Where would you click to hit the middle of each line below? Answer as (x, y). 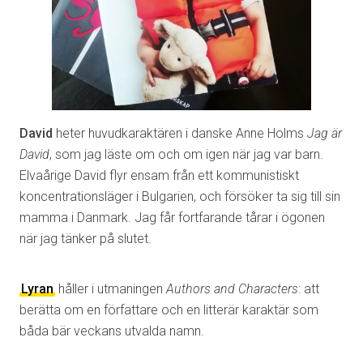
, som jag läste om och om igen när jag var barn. (186, 155)
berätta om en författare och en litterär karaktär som (169, 310)
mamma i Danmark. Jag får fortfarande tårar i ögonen (172, 218)
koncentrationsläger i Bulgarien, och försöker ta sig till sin (180, 197)
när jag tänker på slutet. (85, 239)
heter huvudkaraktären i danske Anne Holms (180, 134)
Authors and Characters (232, 289)
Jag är (325, 134)
